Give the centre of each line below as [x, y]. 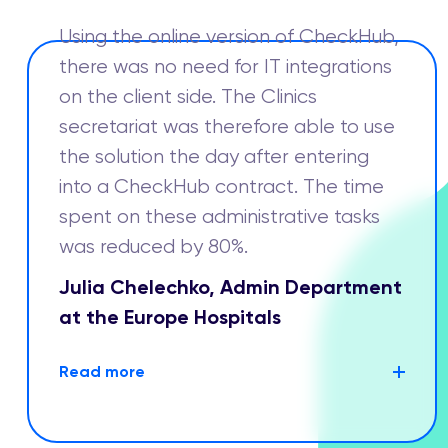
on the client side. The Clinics [188, 96]
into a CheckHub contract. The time [221, 186]
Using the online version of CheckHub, [229, 36]
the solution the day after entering [214, 156]
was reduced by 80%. [153, 246]
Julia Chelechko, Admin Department [230, 287]
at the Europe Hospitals [170, 317]
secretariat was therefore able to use [227, 126]
